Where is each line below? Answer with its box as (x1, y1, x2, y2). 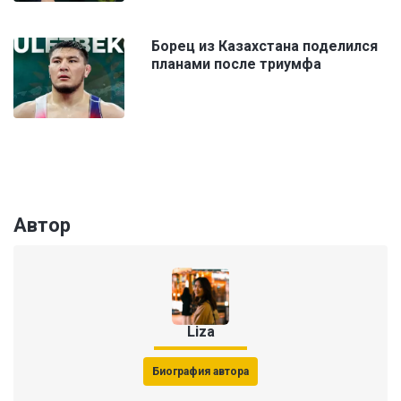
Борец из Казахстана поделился (151, 38, 378, 55)
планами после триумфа (151, 55, 321, 73)
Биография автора (152, 365, 249, 379)
